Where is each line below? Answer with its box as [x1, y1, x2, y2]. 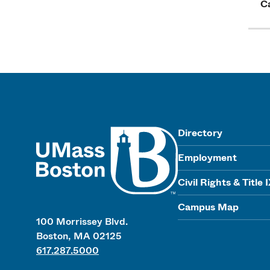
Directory [178, 126, 222, 140]
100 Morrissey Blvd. [36, 215, 128, 229]
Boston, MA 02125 [36, 229, 122, 243]
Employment [178, 151, 237, 165]
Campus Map [178, 200, 239, 214]
